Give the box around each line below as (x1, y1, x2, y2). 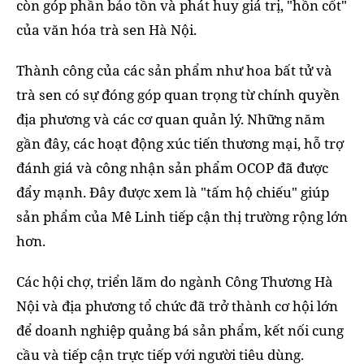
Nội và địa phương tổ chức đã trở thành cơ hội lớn (16, 297, 338, 316)
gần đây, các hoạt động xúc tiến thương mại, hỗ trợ (16, 134, 344, 154)
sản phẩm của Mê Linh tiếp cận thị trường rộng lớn (16, 207, 348, 227)
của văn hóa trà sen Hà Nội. (16, 20, 197, 40)
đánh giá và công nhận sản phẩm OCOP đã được (16, 158, 328, 178)
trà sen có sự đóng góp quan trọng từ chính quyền (16, 85, 340, 105)
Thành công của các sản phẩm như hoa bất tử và (16, 61, 332, 80)
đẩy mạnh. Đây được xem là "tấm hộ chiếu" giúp (16, 183, 329, 202)
